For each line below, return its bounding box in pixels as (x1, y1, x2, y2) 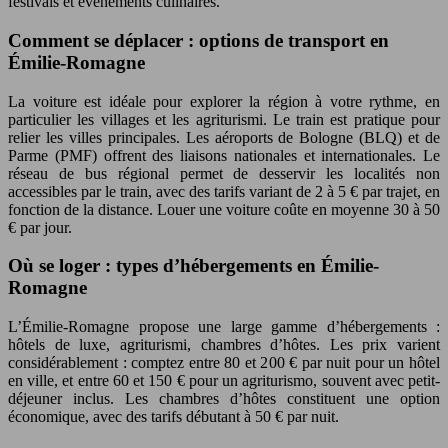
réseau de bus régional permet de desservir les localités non (8, 164, 440, 182)
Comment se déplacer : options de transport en (8, 29, 389, 51)
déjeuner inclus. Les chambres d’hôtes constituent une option (8, 389, 440, 407)
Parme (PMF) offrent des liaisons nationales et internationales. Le (8, 146, 440, 164)
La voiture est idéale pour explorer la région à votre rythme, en (8, 92, 440, 110)
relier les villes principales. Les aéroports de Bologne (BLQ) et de (8, 128, 440, 146)
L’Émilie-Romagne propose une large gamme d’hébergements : (8, 317, 440, 335)
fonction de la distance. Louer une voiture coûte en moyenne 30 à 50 (8, 200, 440, 218)
